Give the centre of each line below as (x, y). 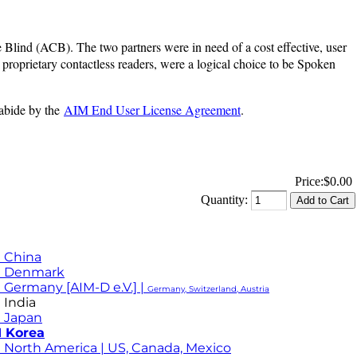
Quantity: (224, 199)
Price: (309, 181)
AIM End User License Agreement (152, 109)
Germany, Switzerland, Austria (208, 289)
